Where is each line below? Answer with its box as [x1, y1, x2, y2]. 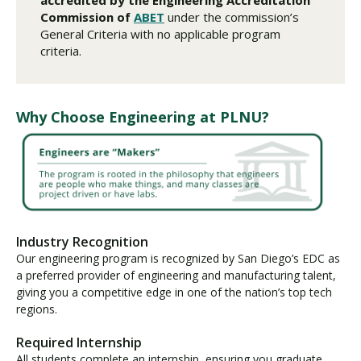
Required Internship [16, 333, 142, 351]
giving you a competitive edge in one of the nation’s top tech [16, 284, 332, 300]
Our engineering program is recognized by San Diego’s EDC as [16, 250, 340, 266]
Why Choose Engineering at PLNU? [16, 106, 269, 127]
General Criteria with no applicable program [40, 25, 280, 42]
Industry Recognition [16, 232, 148, 251]
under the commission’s [164, 8, 299, 25]
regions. [16, 301, 60, 317]
